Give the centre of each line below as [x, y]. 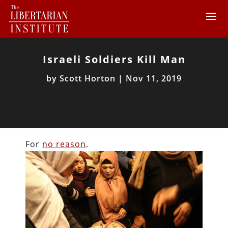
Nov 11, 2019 [154, 78]
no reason [64, 144]
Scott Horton [88, 78]
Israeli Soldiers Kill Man [114, 59]
